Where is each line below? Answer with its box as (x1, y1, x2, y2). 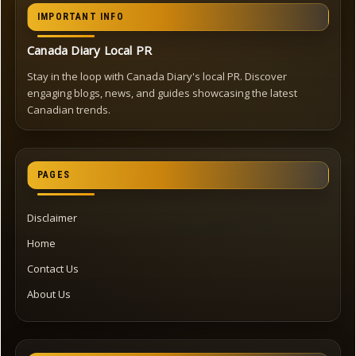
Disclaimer (27, 211, 77, 226)
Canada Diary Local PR (27, 42, 153, 59)
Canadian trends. (27, 103, 110, 118)
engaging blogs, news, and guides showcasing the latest (27, 86, 297, 101)
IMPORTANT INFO (37, 11, 124, 23)
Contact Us (27, 261, 79, 277)
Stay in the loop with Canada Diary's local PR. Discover (27, 69, 287, 84)
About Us (27, 287, 71, 302)
